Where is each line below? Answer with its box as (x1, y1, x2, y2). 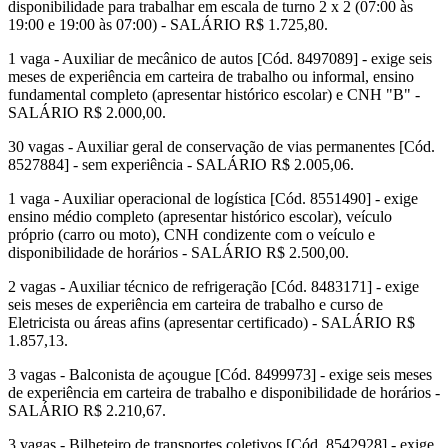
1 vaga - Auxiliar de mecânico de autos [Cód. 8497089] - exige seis (8, 50, 432, 68)
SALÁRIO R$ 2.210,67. (8, 402, 166, 420)
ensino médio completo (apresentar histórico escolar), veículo (8, 208, 392, 226)
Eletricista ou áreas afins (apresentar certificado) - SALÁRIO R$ (8, 314, 415, 332)
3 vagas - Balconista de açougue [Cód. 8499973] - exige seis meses (8, 366, 432, 384)
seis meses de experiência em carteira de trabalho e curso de (8, 296, 383, 314)
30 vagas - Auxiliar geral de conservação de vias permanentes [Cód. (8, 138, 435, 156)
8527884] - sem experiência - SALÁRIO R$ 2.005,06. (8, 156, 354, 174)
